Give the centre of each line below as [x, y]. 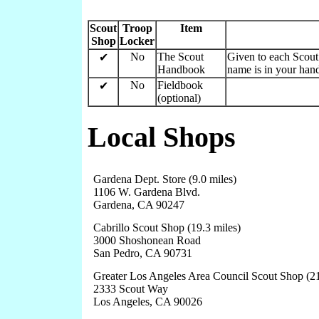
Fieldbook [180, 85]
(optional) [179, 98]
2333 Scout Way [131, 288]
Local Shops [162, 137]
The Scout [181, 57]
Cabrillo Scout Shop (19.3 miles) [167, 227]
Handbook [181, 70]
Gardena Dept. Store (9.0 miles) [165, 179]
